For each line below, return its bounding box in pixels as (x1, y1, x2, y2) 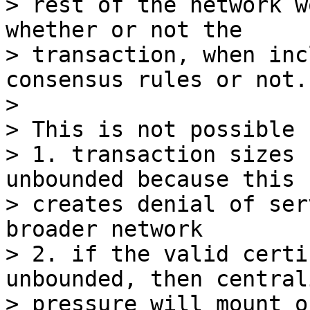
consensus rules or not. (6, 67, 308, 92)
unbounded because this (6, 167, 295, 192)
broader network (6, 217, 203, 241)
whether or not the (6, 17, 242, 42)
